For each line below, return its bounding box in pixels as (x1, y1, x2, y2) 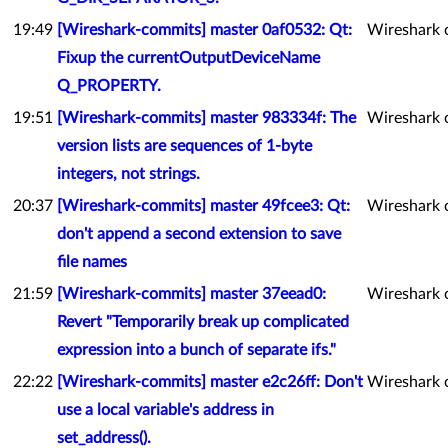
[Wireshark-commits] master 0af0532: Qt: (57, 22, 352, 38)
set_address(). (57, 430, 151, 446)
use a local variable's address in (57, 402, 274, 418)
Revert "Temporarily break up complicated (57, 314, 349, 330)
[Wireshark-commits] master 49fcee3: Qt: (57, 198, 350, 214)
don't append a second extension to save (57, 226, 341, 242)
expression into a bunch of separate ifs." (57, 342, 336, 358)
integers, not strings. (57, 166, 200, 182)
